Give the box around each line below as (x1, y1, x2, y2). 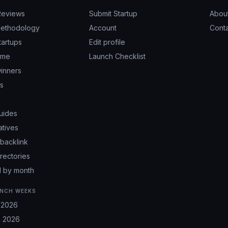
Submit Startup (89, 9, 137, 18)
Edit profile (89, 38, 125, 46)
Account (89, 23, 117, 32)
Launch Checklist (89, 52, 146, 61)
